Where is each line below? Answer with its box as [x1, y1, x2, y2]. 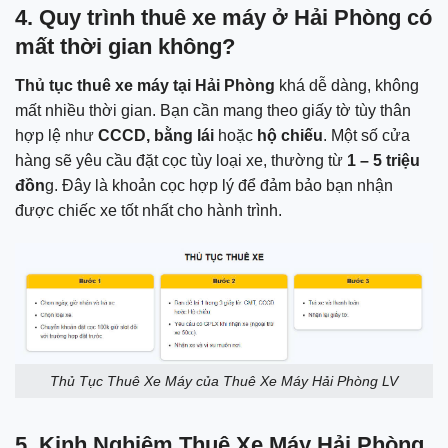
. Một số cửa [323, 126, 410, 144]
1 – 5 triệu [343, 151, 420, 169]
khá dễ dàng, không [275, 76, 419, 94]
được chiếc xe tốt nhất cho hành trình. [15, 201, 282, 219]
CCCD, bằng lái [94, 126, 214, 144]
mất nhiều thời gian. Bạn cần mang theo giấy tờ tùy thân [15, 101, 411, 119]
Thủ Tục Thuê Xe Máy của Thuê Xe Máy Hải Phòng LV [50, 372, 398, 389]
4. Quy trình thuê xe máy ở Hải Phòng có [15, 5, 432, 31]
